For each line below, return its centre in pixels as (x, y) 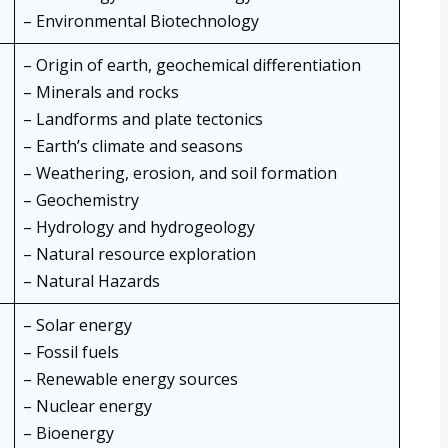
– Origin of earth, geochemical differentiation (192, 65)
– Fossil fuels (71, 352)
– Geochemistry (81, 200)
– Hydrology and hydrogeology (139, 227)
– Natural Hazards (91, 281)
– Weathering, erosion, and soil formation (180, 173)
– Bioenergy (68, 433)
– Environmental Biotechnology (141, 21)
